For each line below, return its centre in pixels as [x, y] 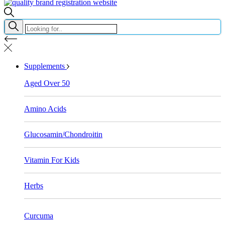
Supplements [44, 66]
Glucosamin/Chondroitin [63, 134]
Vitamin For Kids [52, 160]
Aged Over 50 [47, 83]
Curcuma [39, 215]
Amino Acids [45, 108]
